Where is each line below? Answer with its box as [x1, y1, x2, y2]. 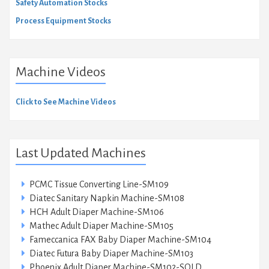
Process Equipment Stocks [16, 16, 111, 25]
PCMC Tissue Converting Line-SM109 [29, 179, 169, 189]
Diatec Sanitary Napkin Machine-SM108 [29, 193, 184, 203]
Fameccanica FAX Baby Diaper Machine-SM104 [29, 234, 211, 244]
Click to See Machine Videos [16, 97, 116, 106]
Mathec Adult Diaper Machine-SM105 [29, 220, 174, 231]
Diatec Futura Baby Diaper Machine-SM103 [29, 248, 193, 258]
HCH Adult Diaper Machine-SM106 [29, 207, 164, 217]
